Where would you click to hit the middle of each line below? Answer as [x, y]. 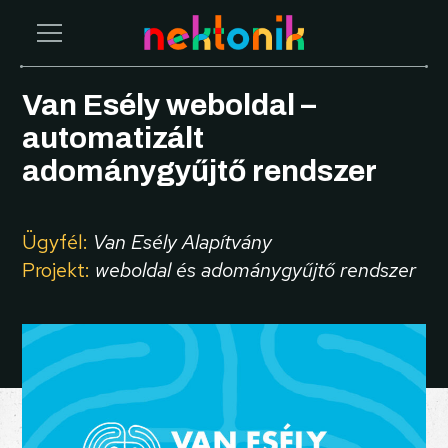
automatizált [113, 138]
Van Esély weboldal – [169, 105]
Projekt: [56, 270]
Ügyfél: [55, 242]
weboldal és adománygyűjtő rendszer [256, 270]
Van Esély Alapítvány [183, 242]
